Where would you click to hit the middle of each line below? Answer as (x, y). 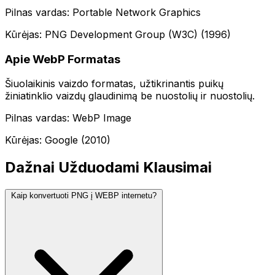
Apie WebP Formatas (63, 59)
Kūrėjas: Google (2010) (58, 140)
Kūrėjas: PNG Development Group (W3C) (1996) (118, 34)
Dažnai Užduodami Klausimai (108, 168)
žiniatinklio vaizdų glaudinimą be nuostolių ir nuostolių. (130, 96)
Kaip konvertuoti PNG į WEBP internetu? (84, 196)
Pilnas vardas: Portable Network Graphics (103, 12)
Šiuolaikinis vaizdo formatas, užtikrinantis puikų (114, 84)
